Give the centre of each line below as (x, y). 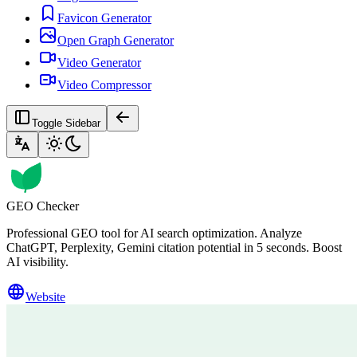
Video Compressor (104, 85)
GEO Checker (43, 206)
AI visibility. (37, 262)
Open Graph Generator (116, 40)
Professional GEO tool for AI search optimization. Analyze (154, 233)
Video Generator (99, 63)
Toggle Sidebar (66, 123)
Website (45, 297)
